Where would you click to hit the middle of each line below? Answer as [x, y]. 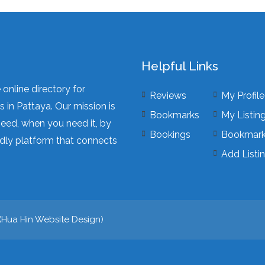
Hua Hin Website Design [51, 219]
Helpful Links [180, 66]
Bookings [170, 135]
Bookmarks [174, 115]
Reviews [168, 96]
